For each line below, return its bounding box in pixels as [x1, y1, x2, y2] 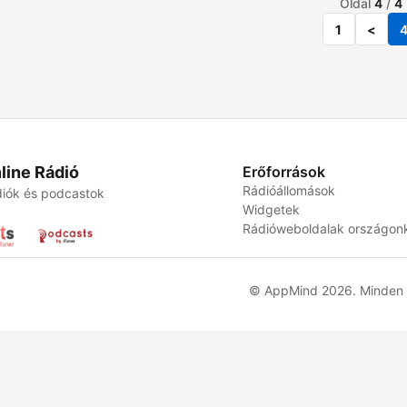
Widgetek [243, 202, 301, 217]
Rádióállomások [243, 183, 336, 198]
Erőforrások [243, 163, 326, 181]
